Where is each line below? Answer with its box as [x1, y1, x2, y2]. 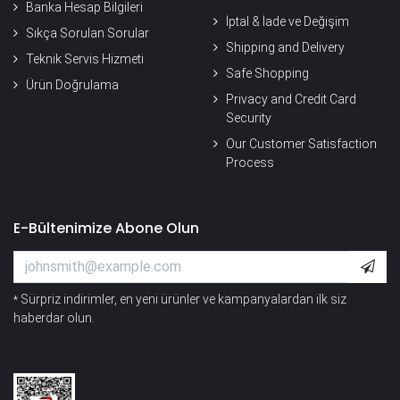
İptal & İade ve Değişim [226, 14, 349, 29]
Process [226, 155, 274, 170]
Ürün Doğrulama [26, 78, 119, 92]
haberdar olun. [13, 311, 95, 325]
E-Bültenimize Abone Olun [13, 218, 199, 238]
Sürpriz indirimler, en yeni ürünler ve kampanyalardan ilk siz [21, 292, 346, 306]
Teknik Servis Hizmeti [26, 52, 144, 66]
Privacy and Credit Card [226, 92, 356, 106]
